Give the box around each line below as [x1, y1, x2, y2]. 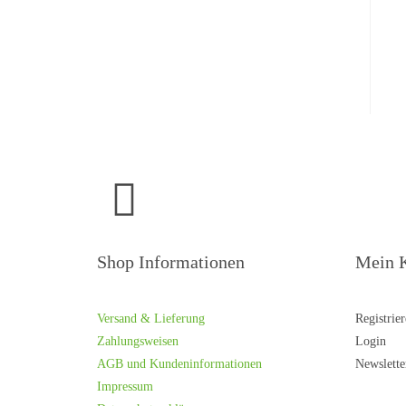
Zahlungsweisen [97, 334, 179, 348]
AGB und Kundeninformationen [97, 357, 262, 371]
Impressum [97, 380, 153, 393]
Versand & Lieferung [97, 312, 205, 325]
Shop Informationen [97, 252, 245, 272]
